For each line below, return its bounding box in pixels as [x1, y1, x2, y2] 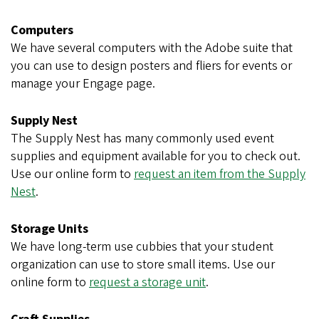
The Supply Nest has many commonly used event [11, 129, 274, 147]
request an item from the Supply [134, 164, 305, 183]
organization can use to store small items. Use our [11, 255, 275, 273]
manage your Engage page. [11, 74, 155, 93]
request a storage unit [89, 273, 206, 291]
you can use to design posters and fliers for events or [11, 56, 292, 75]
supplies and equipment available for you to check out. [11, 147, 300, 165]
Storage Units [11, 219, 88, 238]
